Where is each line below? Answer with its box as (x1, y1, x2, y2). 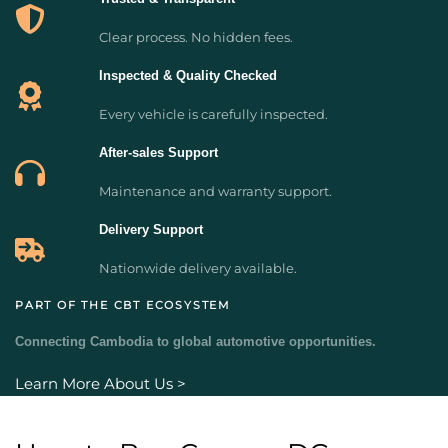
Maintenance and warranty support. (98, 183, 332, 199)
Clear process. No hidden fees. (98, 29, 293, 45)
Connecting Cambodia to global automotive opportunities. (15, 334, 376, 349)
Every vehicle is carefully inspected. (98, 106, 328, 122)
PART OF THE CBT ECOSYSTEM (15, 298, 231, 312)
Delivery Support (98, 222, 203, 237)
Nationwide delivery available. (98, 260, 297, 276)
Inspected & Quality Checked (98, 68, 277, 83)
